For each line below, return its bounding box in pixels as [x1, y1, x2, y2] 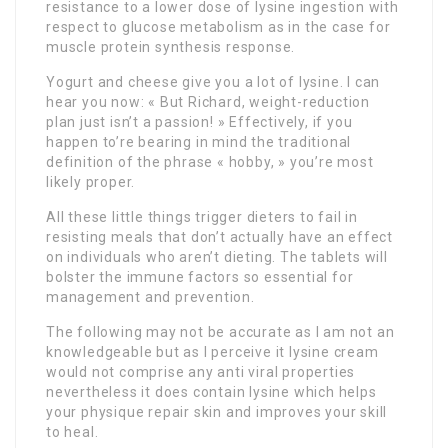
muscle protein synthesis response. [46, 39, 296, 56]
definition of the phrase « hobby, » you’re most [46, 154, 374, 171]
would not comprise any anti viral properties [46, 364, 356, 381]
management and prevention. [46, 289, 255, 306]
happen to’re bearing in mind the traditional [46, 134, 352, 151]
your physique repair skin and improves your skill [46, 404, 388, 421]
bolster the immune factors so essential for [46, 269, 354, 286]
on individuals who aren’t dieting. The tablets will [46, 249, 388, 266]
